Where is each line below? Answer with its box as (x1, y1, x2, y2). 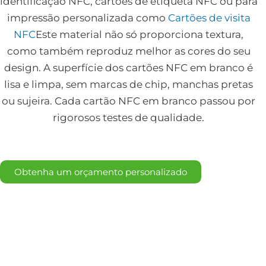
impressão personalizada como (7, 12, 168, 24)
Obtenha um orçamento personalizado (14, 166, 187, 178)
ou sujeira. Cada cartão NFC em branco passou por (2, 95, 256, 107)
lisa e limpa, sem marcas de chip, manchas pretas (4, 78, 254, 91)
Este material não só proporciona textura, (36, 28, 244, 41)
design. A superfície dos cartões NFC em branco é (4, 62, 254, 74)
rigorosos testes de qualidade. (53, 112, 205, 124)
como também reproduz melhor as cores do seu (7, 45, 251, 58)
